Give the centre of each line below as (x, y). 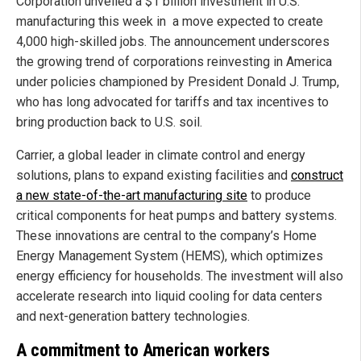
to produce (279, 196)
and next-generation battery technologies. (133, 317)
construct (317, 176)
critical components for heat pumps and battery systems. (176, 216)
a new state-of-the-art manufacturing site (132, 196)
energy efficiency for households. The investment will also (180, 276)
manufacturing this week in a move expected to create (170, 22)
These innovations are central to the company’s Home (166, 236)
